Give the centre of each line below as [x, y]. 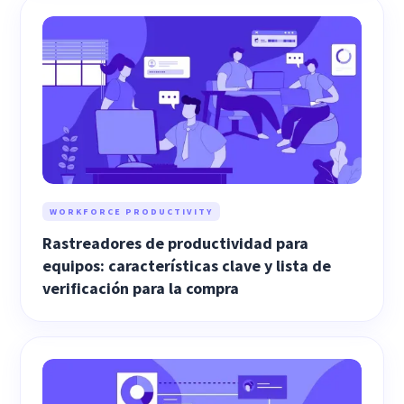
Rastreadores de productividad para [176, 243]
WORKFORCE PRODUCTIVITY [132, 211]
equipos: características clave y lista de [187, 265]
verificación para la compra [141, 288]
